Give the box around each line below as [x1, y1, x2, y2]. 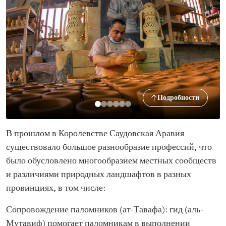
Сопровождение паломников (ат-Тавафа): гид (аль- [6, 205, 203, 215]
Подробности [157, 93, 199, 102]
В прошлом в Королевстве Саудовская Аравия [6, 129, 184, 139]
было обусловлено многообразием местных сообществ [6, 156, 216, 166]
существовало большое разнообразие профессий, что [6, 142, 212, 153]
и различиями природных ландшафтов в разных [6, 169, 191, 180]
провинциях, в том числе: [6, 183, 105, 194]
